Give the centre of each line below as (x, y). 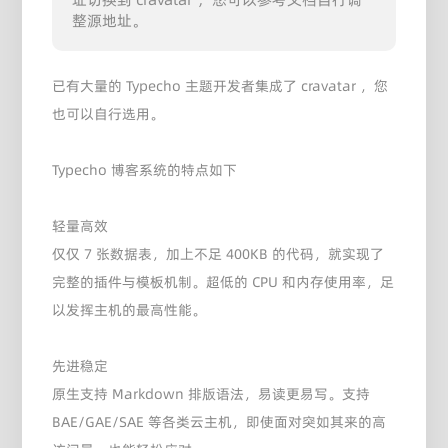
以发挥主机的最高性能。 (129, 309)
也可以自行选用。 (108, 113)
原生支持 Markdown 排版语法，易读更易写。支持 (211, 393)
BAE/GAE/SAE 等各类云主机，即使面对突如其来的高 (219, 421)
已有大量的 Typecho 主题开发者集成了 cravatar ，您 (220, 85)
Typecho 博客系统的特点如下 (145, 169)
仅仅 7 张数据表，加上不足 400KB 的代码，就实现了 (218, 253)
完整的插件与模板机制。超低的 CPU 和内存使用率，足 (223, 281)
